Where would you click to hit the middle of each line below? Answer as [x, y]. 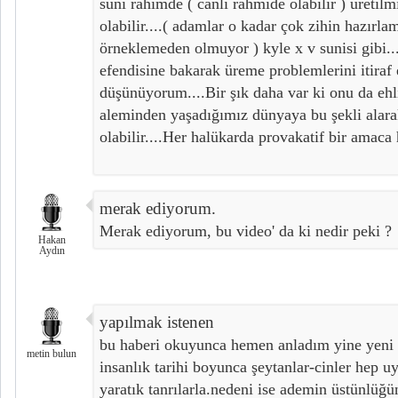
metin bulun [52, 354]
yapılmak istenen [157, 322]
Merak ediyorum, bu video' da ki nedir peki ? [246, 231]
